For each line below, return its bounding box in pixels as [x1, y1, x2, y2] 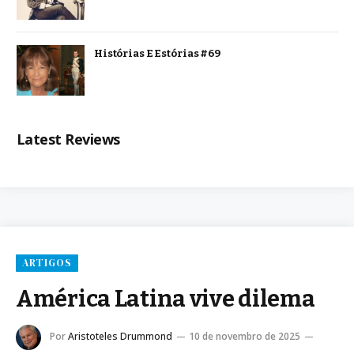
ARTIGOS [22, 256, 73, 270]
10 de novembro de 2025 [189, 330, 300, 344]
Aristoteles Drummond [68, 330, 172, 344]
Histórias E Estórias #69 [94, 47, 220, 59]
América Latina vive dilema [16, 285, 315, 314]
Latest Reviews [17, 130, 120, 149]
